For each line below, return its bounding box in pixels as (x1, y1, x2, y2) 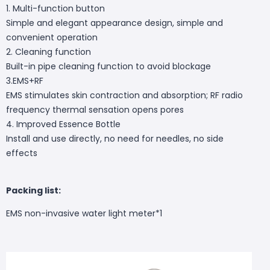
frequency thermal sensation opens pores (6, 103, 184, 116)
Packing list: (6, 184, 61, 196)
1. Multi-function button (6, 2, 105, 14)
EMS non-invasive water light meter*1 (6, 207, 162, 219)
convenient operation (6, 31, 98, 43)
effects (6, 146, 37, 159)
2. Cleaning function (6, 45, 91, 58)
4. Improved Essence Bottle (6, 118, 121, 130)
